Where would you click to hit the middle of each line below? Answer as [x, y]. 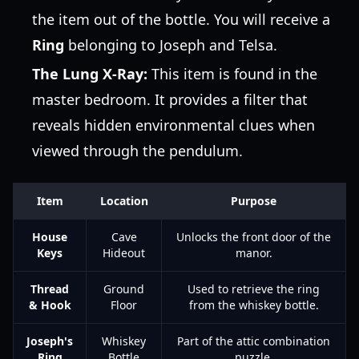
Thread [50, 289]
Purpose [254, 201]
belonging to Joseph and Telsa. [171, 45]
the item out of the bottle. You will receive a [181, 19]
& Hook [50, 305]
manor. [254, 253]
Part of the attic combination [254, 341]
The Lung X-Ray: [90, 74]
